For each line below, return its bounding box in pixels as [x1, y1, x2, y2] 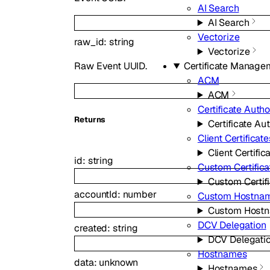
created [74, 222, 108, 235]
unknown [99, 256, 139, 269]
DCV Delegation [197, 219, 266, 231]
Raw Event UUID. [74, 59, 147, 72]
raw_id [74, 35, 104, 48]
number [122, 187, 157, 201]
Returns [74, 115, 106, 125]
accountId [74, 187, 118, 201]
